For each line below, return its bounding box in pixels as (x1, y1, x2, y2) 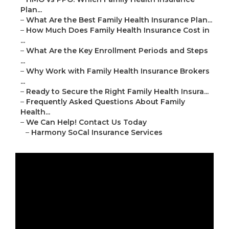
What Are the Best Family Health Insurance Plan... (26, 15, 212, 25)
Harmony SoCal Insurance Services (31, 128, 163, 138)
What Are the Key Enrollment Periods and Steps (26, 46, 208, 56)
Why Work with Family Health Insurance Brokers (26, 66, 210, 76)
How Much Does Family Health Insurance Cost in (26, 26, 210, 35)
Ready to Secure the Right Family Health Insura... (26, 87, 209, 97)
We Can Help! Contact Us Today (26, 118, 147, 127)
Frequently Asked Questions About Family (26, 97, 185, 107)
